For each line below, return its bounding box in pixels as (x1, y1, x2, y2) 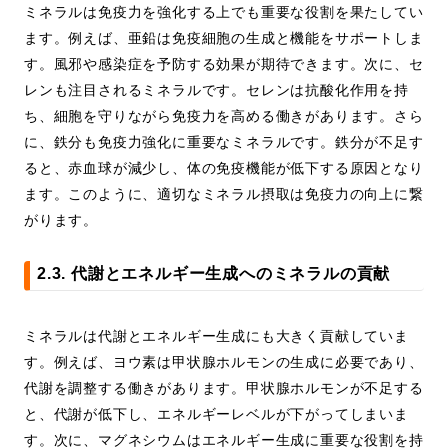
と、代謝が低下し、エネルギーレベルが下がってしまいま (24, 406, 409, 423)
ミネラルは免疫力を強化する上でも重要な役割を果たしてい (24, 4, 424, 21)
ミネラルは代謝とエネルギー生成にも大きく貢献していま (24, 328, 409, 345)
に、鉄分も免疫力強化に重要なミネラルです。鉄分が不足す (24, 134, 424, 151)
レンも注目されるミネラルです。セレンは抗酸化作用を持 (24, 82, 409, 99)
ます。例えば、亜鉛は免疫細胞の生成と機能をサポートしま (24, 30, 424, 47)
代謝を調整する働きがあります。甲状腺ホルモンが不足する (24, 380, 424, 397)
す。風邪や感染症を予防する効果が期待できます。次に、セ (24, 56, 424, 73)
